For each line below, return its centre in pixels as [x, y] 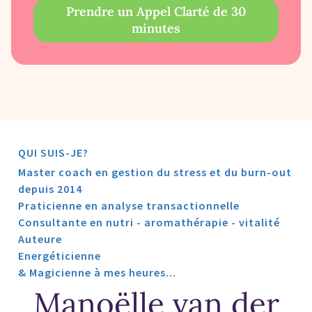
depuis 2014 [50, 188]
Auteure [40, 239]
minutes [156, 28]
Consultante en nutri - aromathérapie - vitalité [149, 222]
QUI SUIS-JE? [53, 152]
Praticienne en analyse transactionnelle [129, 205]
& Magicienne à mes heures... [97, 272]
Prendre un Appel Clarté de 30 [156, 11]
